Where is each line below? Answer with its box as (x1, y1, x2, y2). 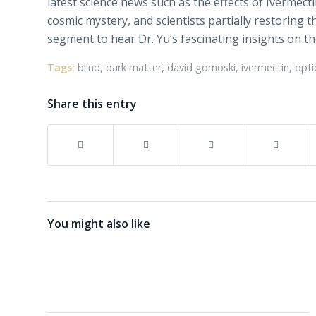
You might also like (47, 215, 150, 231)
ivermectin (241, 60, 289, 74)
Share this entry (47, 95, 137, 111)
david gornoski (167, 60, 236, 74)
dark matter (106, 60, 162, 74)
